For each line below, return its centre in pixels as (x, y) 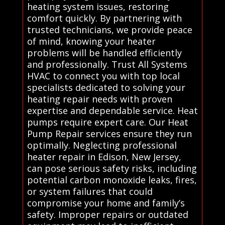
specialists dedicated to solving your (106, 87)
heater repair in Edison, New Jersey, (104, 156)
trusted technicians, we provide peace (109, 29)
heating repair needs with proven (99, 99)
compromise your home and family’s (106, 203)
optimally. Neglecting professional (102, 145)
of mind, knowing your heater (91, 41)
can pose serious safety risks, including (112, 168)
